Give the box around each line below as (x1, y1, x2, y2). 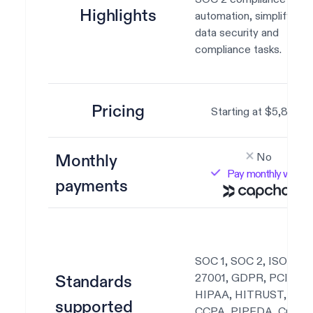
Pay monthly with (226, 167, 303, 181)
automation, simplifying (194, 9, 306, 23)
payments (54, 178, 128, 195)
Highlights (79, 8, 156, 24)
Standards (54, 274, 132, 291)
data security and (194, 26, 279, 40)
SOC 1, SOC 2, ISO (194, 254, 287, 268)
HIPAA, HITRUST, (194, 288, 286, 302)
